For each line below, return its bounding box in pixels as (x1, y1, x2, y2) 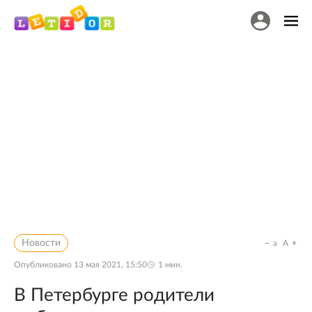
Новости (22, 238, 61, 248)
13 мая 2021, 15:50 (74, 260, 147, 269)
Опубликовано (14, 260, 74, 269)
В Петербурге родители (14, 286, 214, 304)
